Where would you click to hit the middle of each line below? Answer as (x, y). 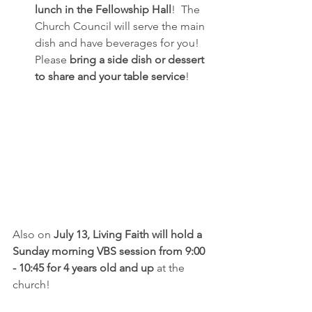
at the (171, 267)
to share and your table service (110, 76)
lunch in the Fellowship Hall (103, 9)
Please (52, 59)
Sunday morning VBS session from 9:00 (110, 251)
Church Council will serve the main (121, 26)
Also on (33, 234)
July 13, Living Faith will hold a (129, 234)
